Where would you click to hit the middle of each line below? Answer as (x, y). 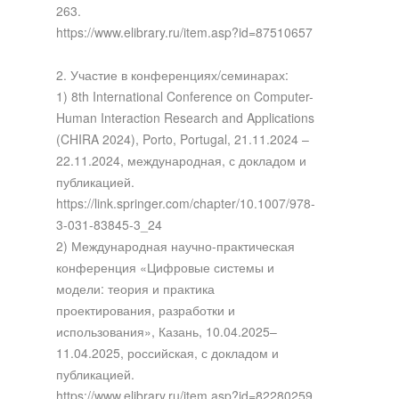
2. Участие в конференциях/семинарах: (172, 74)
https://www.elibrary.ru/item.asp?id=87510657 (184, 32)
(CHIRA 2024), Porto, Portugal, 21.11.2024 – (182, 138)
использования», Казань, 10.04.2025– (166, 331)
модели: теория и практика (135, 288)
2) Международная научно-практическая (175, 245)
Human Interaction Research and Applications (185, 117)
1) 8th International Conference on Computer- (184, 96)
